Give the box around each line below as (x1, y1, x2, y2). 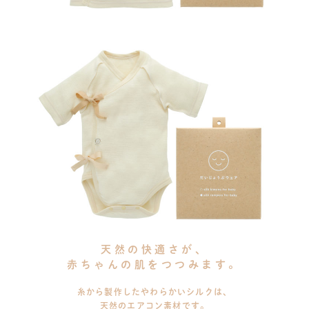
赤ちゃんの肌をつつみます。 (67, 257, 242, 272)
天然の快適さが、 (101, 241, 208, 257)
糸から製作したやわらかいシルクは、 (77, 286, 232, 299)
